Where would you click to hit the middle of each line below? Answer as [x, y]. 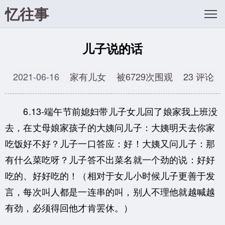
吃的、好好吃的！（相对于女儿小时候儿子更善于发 [110, 175]
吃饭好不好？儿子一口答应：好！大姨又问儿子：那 [110, 143]
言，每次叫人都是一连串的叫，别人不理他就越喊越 [110, 191]
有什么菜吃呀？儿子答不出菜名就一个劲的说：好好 [110, 159]
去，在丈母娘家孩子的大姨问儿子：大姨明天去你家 [110, 127]
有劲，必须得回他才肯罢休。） [69, 207]
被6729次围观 [144, 76]
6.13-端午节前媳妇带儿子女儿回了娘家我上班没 [111, 111]
